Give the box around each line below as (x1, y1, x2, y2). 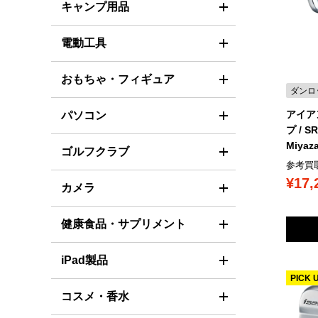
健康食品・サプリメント (61, 218, 186, 230)
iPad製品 (61, 254, 108, 266)
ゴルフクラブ (61, 146, 129, 158)
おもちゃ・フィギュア (61, 73, 175, 85)
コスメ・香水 (61, 290, 129, 302)
